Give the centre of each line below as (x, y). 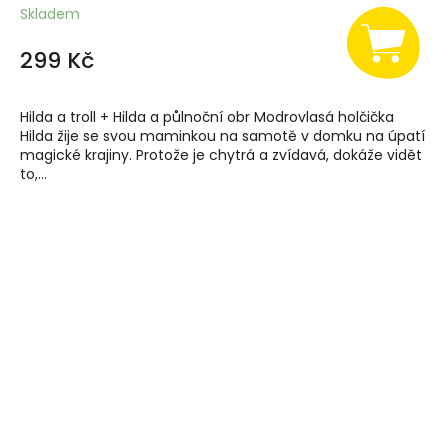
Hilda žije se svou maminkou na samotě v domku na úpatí (222, 136)
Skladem (50, 14)
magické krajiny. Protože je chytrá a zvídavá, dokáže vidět (221, 155)
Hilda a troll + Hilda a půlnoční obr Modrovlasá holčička (207, 117)
